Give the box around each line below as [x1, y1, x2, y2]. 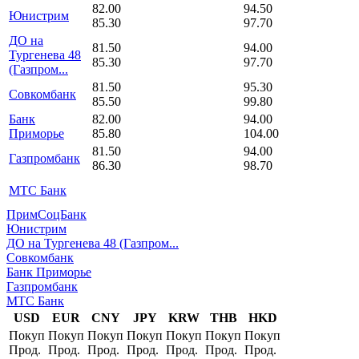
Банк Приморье [6, 264, 91, 279]
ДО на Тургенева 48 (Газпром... [6, 236, 179, 250]
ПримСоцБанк [6, 207, 87, 221]
